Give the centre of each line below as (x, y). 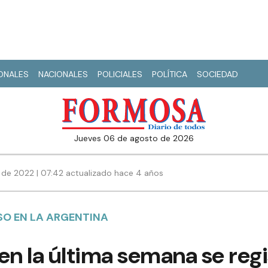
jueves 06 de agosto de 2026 (136, 138)
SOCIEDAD (217, 74)
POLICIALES (120, 74)
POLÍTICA (170, 74)
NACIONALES (63, 74)
